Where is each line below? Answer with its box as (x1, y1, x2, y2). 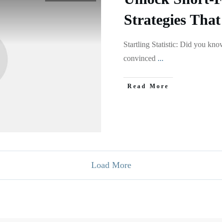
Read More (127, 83, 169, 90)
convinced (123, 54, 158, 62)
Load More (91, 160, 131, 170)
